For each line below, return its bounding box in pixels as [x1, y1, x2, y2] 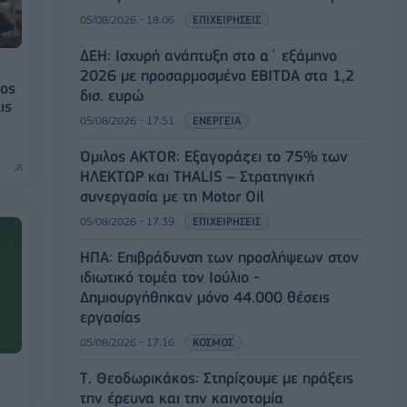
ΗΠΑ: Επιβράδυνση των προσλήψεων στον [80, 247, 359, 266]
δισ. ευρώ [80, 85, 144, 104]
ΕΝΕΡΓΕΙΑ [193, 113, 241, 127]
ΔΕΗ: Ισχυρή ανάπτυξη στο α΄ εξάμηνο [80, 45, 337, 65]
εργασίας [80, 307, 141, 326]
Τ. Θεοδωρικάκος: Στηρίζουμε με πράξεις [80, 368, 353, 387]
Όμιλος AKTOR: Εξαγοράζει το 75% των [80, 146, 348, 165]
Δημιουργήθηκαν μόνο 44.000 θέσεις [80, 287, 330, 306]
